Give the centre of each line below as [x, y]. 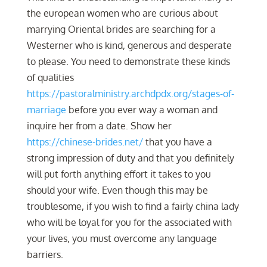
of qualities [50, 78]
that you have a [177, 142]
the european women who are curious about [122, 13]
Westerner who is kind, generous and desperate [129, 46]
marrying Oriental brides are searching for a [121, 30]
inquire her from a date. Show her [99, 126]
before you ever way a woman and [142, 110]
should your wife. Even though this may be [117, 190]
